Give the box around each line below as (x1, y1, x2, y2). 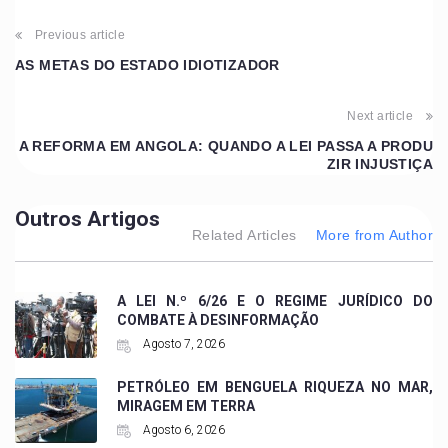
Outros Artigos (15, 207, 160, 232)
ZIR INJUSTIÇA (326, 156, 433, 173)
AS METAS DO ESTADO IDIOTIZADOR (15, 57, 280, 74)
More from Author (315, 227, 433, 244)
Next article (347, 109, 413, 124)
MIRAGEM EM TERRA (116, 397, 255, 414)
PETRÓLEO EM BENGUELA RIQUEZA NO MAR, (116, 378, 433, 395)
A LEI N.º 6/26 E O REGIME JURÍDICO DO (116, 293, 433, 310)
